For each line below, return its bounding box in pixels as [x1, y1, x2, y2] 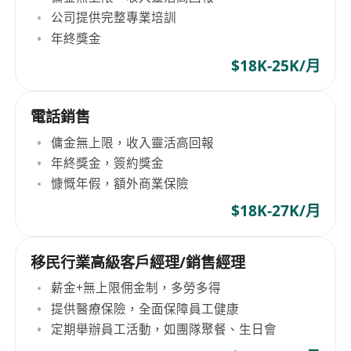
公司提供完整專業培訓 [51, 9, 177, 27]
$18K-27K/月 [230, 201, 320, 222]
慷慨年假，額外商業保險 [51, 175, 190, 193]
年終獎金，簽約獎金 [51, 154, 165, 172]
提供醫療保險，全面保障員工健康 [51, 299, 240, 317]
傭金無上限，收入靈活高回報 [51, 133, 215, 151]
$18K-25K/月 [230, 55, 320, 76]
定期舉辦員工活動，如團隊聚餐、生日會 [51, 320, 277, 338]
